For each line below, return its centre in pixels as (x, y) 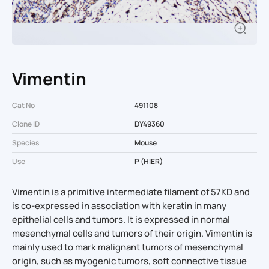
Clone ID (26, 124)
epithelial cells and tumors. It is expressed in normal (121, 220)
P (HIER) (149, 161)
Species (26, 142)
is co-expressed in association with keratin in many (119, 206)
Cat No (23, 105)
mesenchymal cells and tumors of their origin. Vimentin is (132, 234)
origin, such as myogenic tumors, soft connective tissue (129, 261)
